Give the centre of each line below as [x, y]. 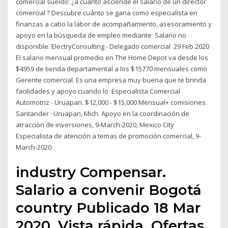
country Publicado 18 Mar [108, 207]
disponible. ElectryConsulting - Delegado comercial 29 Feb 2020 [113, 47]
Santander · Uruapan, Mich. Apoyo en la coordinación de [103, 114]
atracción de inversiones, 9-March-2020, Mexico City [95, 125]
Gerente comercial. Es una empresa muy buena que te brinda [111, 80]
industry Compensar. [91, 172]
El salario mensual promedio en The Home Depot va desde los [112, 58]
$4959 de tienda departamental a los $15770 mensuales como [112, 69]
